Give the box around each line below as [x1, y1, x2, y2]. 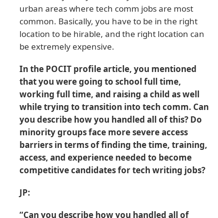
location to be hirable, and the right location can [19, 28, 204, 39]
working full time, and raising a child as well [19, 88, 200, 100]
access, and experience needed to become [19, 151, 192, 163]
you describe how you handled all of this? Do [19, 113, 202, 125]
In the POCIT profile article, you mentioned [19, 63, 197, 74]
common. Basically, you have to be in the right [19, 15, 198, 27]
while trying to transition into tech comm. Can [19, 101, 209, 112]
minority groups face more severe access [19, 126, 188, 138]
